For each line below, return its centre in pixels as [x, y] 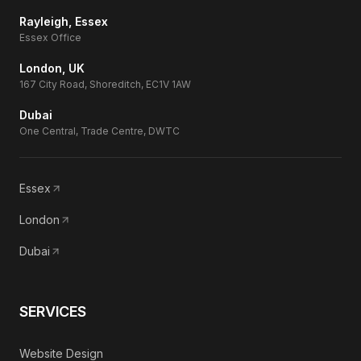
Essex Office [50, 37]
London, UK [52, 68]
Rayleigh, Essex [64, 21]
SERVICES [53, 311]
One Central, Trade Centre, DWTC [100, 131]
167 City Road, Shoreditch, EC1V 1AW [105, 84]
